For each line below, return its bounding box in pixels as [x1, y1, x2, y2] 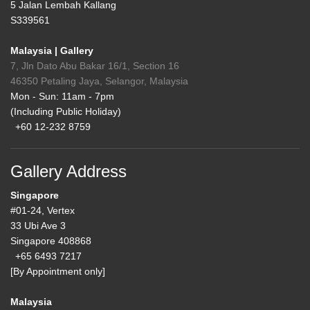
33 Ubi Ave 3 [10, 220, 66, 232]
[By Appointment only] [10, 266, 105, 277]
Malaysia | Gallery [10, 45, 93, 57]
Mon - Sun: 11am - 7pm [10, 91, 114, 102]
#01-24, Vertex [10, 205, 75, 217]
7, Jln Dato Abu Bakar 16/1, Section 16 [10, 60, 179, 72]
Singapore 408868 [10, 235, 91, 247]
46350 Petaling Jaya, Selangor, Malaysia [10, 75, 188, 87]
